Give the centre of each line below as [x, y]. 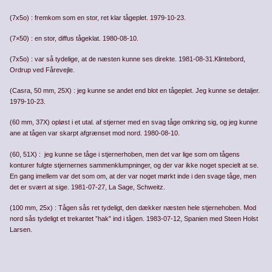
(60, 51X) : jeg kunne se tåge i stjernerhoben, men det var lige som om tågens [125, 154]
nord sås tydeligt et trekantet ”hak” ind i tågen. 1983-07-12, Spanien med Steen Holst [134, 218]
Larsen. [21, 229]
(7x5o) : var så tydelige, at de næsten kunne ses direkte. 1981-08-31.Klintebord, [128, 59]
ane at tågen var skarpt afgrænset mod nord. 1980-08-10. [95, 133]
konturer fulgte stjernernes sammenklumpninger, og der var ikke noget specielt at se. [134, 165]
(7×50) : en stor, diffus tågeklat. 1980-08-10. [74, 38]
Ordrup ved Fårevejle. [42, 70]
